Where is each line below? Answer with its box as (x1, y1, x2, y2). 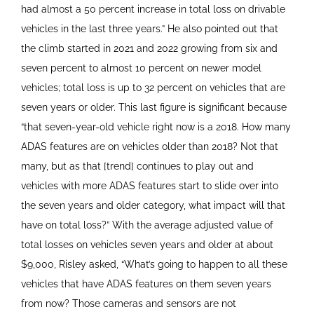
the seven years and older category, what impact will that (20, 199, 285, 211)
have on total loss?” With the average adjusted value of (20, 219, 273, 231)
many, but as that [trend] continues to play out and (20, 160, 254, 172)
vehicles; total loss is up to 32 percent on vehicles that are (20, 81, 285, 93)
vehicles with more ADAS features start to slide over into (20, 179, 278, 191)
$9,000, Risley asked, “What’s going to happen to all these (20, 258, 287, 270)
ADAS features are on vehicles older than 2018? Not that (20, 140, 278, 152)
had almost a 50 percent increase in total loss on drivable (20, 3, 285, 15)
